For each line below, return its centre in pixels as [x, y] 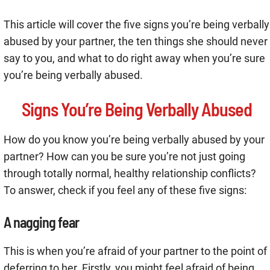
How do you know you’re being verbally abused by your [134, 140]
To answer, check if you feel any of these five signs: [125, 190]
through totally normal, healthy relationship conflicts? [130, 174]
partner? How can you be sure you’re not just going [124, 157]
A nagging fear [41, 222]
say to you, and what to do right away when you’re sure [134, 58]
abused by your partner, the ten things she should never [136, 42]
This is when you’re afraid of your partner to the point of [135, 251]
